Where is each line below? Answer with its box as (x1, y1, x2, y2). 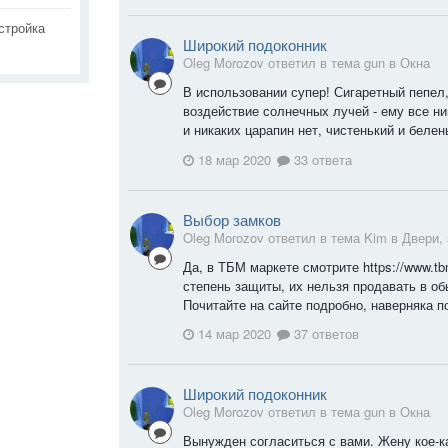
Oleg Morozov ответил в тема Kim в (183, 227, 402, 247)
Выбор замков (183, 208, 281, 230)
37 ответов (290, 324, 359, 344)
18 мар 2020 (198, 149, 271, 169)
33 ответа (290, 149, 352, 169)
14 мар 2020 (198, 324, 271, 344)
